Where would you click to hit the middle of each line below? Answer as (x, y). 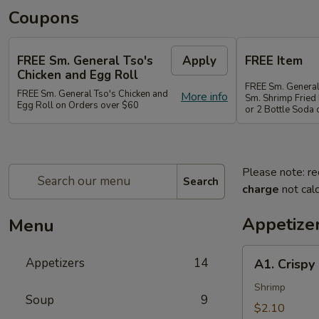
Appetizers (55, 263)
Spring (258, 288)
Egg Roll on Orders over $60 (78, 105)
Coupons (44, 18)
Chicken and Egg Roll (78, 75)
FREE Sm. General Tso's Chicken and (93, 94)
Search (201, 181)
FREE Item (274, 61)
